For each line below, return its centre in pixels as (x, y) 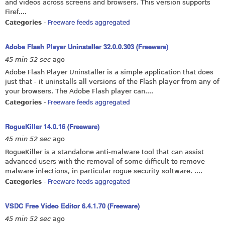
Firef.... (16, 12)
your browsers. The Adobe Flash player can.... (79, 91)
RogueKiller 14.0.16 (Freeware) (52, 126)
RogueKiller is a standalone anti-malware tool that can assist (104, 152)
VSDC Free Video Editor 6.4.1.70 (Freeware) (72, 206)
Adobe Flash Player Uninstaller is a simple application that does (109, 72)
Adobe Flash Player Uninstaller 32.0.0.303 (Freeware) (87, 47)
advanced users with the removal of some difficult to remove (105, 161)
